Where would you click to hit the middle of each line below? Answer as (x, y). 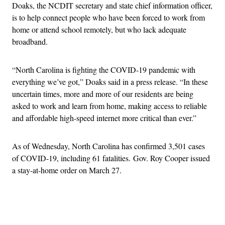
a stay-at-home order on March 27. (67, 170)
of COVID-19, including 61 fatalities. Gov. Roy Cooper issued (111, 158)
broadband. (30, 41)
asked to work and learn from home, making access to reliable (109, 105)
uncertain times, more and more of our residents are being (103, 93)
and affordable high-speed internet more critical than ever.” (104, 118)
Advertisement (135, 205)
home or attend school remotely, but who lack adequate (99, 29)
